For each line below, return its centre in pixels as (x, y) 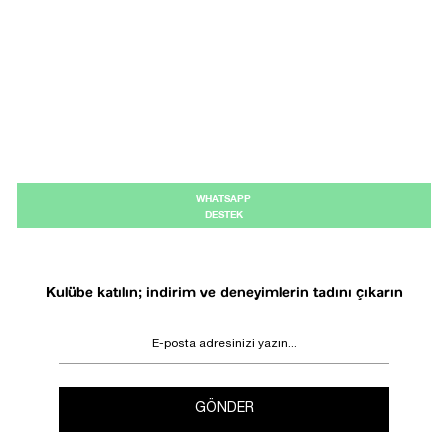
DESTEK (223, 213)
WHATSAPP (224, 197)
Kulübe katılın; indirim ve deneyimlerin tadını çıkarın (224, 292)
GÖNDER (224, 409)
